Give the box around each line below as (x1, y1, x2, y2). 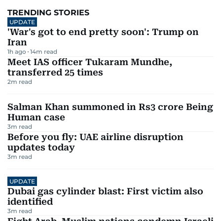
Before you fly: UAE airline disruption (7, 131, 184, 142)
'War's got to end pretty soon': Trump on (7, 26, 199, 37)
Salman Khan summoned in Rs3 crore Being (7, 101, 213, 112)
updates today (7, 142, 75, 152)
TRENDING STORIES (7, 7, 89, 17)
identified (7, 196, 53, 207)
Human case (7, 111, 65, 122)
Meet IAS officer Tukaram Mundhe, (7, 56, 172, 67)
